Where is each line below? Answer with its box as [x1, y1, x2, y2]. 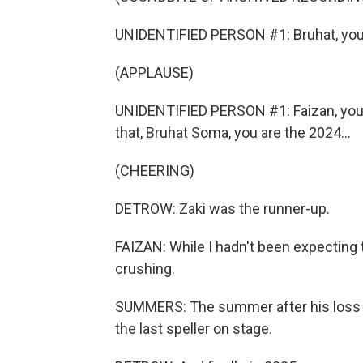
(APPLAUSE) [115, 64, 194, 81]
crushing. [115, 260, 175, 277]
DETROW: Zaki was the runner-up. [115, 200, 330, 217]
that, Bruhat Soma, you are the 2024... [115, 124, 351, 141]
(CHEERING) [115, 162, 194, 179]
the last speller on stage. [115, 320, 272, 337]
